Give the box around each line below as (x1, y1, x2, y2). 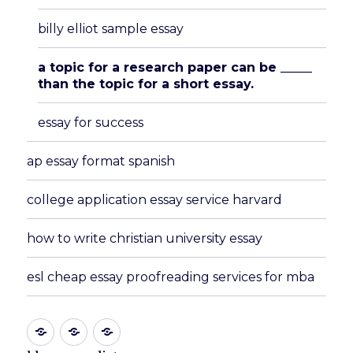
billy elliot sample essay (38, 20, 184, 36)
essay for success (38, 114, 144, 130)
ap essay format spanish (27, 153, 176, 169)
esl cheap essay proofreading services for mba (27, 269, 315, 284)
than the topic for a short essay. (38, 76, 255, 91)
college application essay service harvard (27, 191, 283, 207)
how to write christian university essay (27, 230, 263, 246)
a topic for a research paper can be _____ (38, 59, 313, 75)
